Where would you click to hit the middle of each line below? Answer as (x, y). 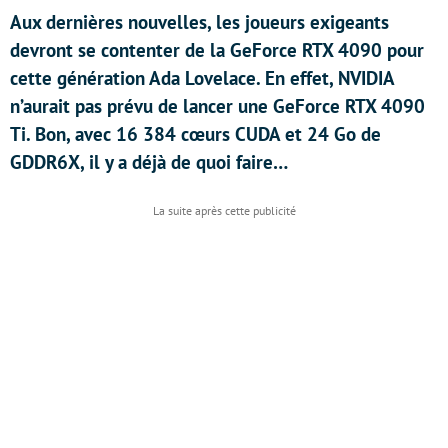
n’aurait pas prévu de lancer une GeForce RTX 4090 (217, 106)
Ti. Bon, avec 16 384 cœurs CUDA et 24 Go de (195, 134)
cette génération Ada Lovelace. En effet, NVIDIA (202, 78)
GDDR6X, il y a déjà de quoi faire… (149, 162)
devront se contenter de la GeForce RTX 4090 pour (217, 50)
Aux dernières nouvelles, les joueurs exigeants (199, 22)
